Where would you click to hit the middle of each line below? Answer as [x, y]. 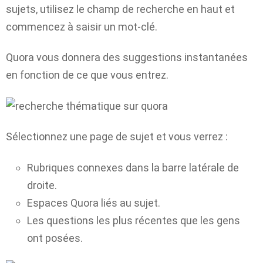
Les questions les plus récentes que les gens [134, 220]
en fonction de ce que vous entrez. [87, 75]
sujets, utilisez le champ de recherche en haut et [120, 9]
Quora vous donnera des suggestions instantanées [127, 58]
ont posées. [55, 238]
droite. [42, 185]
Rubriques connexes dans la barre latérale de [133, 167]
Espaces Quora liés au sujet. [94, 203]
